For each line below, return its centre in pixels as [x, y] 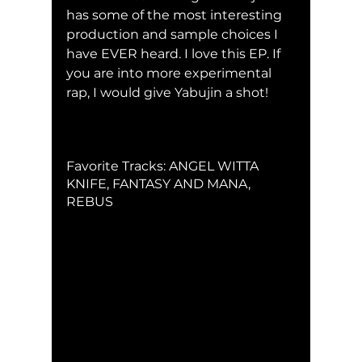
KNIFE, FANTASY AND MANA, [160, 183]
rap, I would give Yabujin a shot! [167, 92]
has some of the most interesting [176, 15]
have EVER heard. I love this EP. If [175, 53]
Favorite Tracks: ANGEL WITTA [164, 166]
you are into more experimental [170, 73]
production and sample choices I [174, 34]
